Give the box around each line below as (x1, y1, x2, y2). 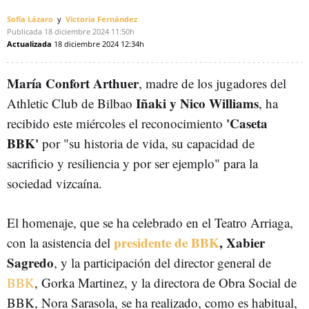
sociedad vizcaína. (7, 175, 106, 192)
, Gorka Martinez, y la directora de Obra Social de (34, 274, 297, 291)
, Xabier (219, 233, 265, 252)
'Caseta (226, 114, 268, 132)
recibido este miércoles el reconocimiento (7, 114, 226, 132)
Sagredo (7, 253, 54, 272)
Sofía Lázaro (7, 14, 55, 24)
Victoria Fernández (66, 14, 137, 24)
